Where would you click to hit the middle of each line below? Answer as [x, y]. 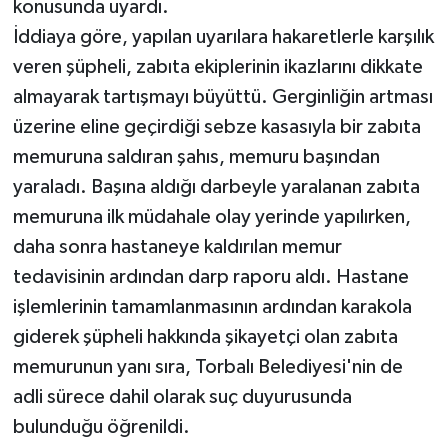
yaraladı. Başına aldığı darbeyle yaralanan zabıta [216, 187]
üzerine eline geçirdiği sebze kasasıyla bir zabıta [216, 127]
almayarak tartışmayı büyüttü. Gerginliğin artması [222, 97]
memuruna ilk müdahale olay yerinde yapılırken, [211, 217]
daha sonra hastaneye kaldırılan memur [177, 247]
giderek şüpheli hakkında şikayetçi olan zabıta [205, 337]
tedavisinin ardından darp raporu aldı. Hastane [210, 277]
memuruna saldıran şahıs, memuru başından [196, 157]
